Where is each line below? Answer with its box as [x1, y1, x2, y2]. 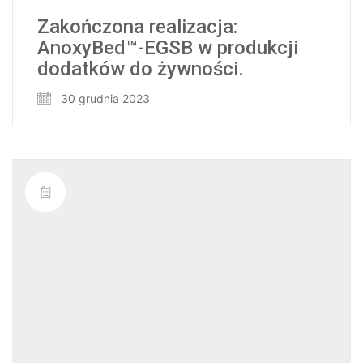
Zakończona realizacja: [37, 15, 237, 39]
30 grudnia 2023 [58, 92, 150, 106]
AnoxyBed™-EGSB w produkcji [37, 36, 298, 60]
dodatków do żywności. [37, 58, 244, 81]
